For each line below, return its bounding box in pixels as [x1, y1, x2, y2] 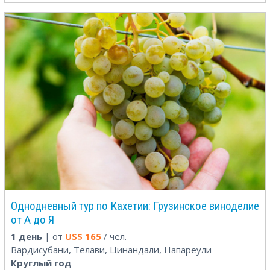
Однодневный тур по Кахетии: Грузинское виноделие [11, 198, 259, 213]
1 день [11, 230, 42, 242]
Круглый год [11, 256, 72, 269]
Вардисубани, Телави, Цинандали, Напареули [11, 243, 212, 256]
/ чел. [101, 230, 127, 242]
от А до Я [11, 212, 54, 227]
